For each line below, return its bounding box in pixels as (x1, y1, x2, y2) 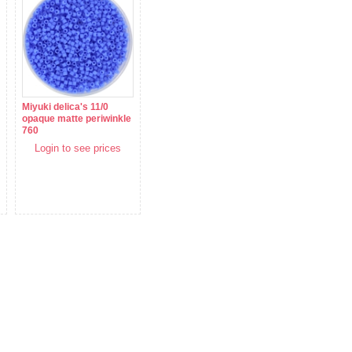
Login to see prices (35, 142, 121, 155)
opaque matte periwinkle (22, 113, 131, 125)
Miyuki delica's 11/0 (22, 101, 108, 113)
